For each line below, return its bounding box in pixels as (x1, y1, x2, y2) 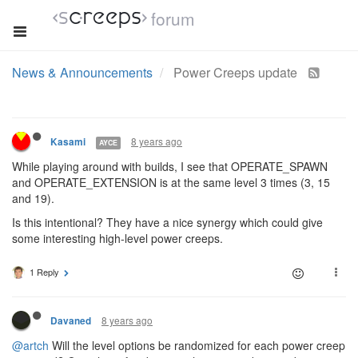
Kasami (50, 135, 86, 149)
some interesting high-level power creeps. (12, 230, 223, 246)
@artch (12, 337, 49, 353)
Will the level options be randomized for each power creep (49, 337, 345, 353)
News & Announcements (12, 63, 153, 82)
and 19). (12, 190, 54, 206)
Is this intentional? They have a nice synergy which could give (12, 214, 323, 230)
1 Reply (30, 265, 59, 278)
